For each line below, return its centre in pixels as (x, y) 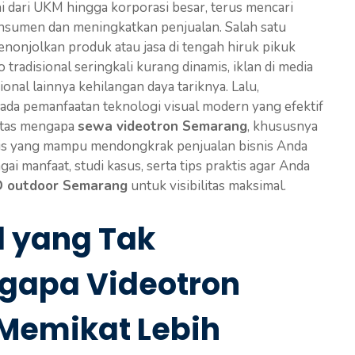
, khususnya (282, 126)
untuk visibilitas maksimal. (207, 186)
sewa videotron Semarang (162, 126)
